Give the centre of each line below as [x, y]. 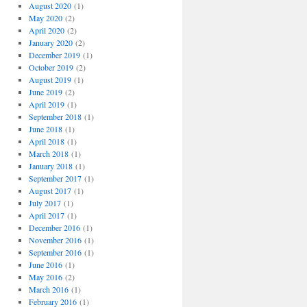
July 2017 [45, 203]
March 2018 [48, 154]
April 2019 [46, 105]
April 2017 [46, 216]
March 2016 [48, 290]
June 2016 [45, 265]
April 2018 [46, 142]
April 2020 [46, 30]
